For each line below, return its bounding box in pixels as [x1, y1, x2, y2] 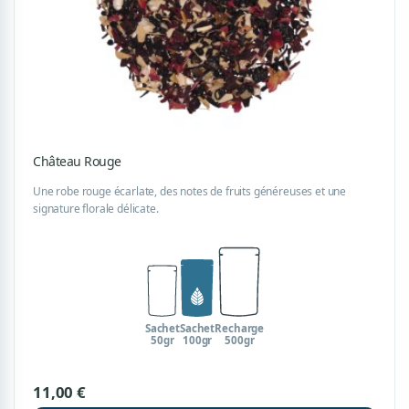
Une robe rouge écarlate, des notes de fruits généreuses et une [33, 183, 347, 199]
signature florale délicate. [33, 200, 159, 216]
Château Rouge [33, 152, 121, 170]
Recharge [215, 320, 265, 335]
